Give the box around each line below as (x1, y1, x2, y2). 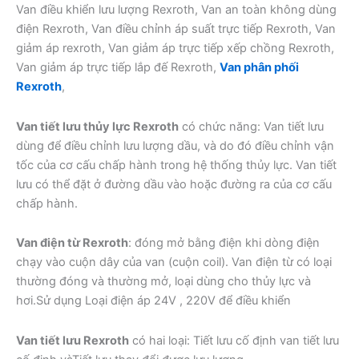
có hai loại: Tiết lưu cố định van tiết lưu (129, 333, 339, 348)
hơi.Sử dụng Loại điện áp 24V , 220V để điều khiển (16, 293, 291, 309)
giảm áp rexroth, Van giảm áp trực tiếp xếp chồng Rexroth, (16, 41, 334, 56)
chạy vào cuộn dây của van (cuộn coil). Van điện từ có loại (16, 255, 332, 270)
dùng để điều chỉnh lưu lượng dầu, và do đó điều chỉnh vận (16, 138, 334, 153)
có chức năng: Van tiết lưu (179, 119, 324, 134)
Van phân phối (220, 60, 299, 75)
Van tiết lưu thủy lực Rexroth (16, 119, 179, 134)
